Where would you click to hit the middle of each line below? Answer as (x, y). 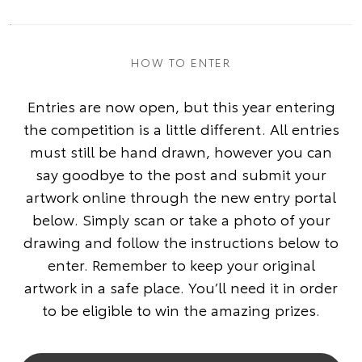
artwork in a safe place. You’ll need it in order (181, 287)
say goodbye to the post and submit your (181, 174)
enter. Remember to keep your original (181, 265)
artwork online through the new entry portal (181, 197)
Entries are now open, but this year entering (181, 106)
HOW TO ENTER (181, 63)
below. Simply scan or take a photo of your (181, 219)
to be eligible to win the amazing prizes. (181, 310)
